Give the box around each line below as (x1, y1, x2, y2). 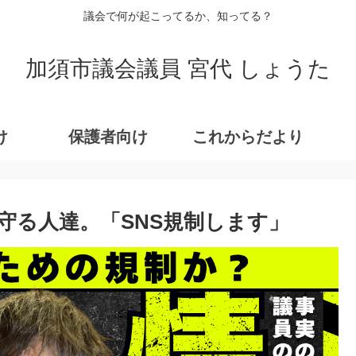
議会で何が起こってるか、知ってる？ (83, 10, 273, 23)
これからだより (192, 127, 304, 145)
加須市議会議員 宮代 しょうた (25, 56, 331, 81)
